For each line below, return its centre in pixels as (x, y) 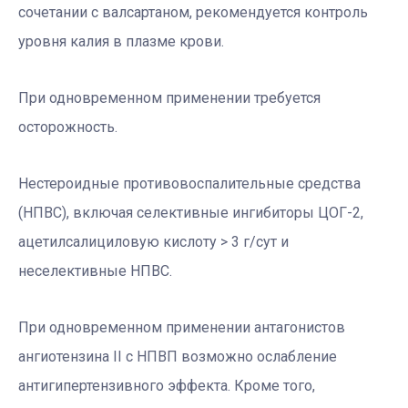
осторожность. (68, 127)
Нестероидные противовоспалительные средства (189, 184)
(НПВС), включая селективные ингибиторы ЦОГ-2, (191, 213)
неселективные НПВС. (95, 271)
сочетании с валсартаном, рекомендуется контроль (193, 13)
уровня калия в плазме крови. (121, 42)
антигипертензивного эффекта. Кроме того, (167, 386)
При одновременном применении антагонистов (182, 328)
